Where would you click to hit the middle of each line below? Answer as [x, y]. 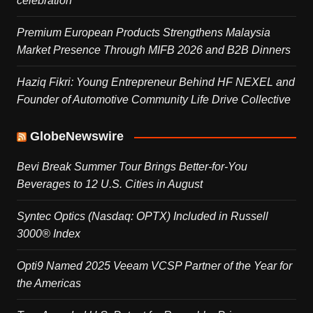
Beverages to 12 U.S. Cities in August [109, 184]
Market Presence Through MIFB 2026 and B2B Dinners [153, 50]
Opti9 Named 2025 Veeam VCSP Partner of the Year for [154, 266]
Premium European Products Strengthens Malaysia [143, 33]
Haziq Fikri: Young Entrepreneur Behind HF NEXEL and [155, 82]
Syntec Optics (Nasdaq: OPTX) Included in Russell [142, 217]
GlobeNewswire [77, 137]
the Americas [49, 284]
